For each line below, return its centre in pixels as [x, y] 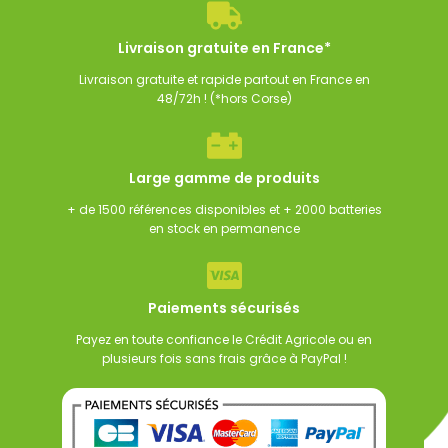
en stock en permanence [224, 229]
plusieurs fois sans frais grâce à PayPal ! [224, 359]
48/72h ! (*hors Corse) [224, 99]
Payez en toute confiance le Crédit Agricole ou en [224, 340]
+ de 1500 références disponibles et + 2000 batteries [224, 210]
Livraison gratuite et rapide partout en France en [224, 80]
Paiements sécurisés [224, 308]
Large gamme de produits [224, 178]
